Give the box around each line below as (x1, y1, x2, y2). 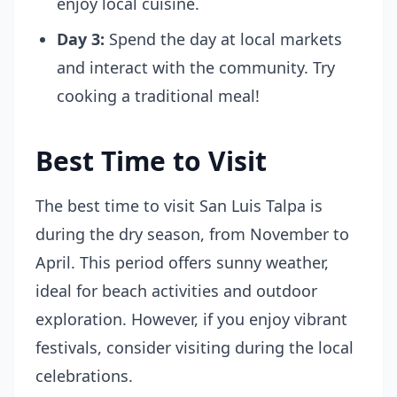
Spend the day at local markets (105, 28, 342, 50)
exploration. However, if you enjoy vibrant (35, 308, 347, 330)
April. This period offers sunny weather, (35, 252, 329, 273)
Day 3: (57, 28, 105, 50)
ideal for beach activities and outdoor (35, 280, 317, 301)
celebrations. (35, 365, 133, 386)
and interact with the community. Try (57, 57, 335, 78)
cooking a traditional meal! (57, 85, 260, 106)
